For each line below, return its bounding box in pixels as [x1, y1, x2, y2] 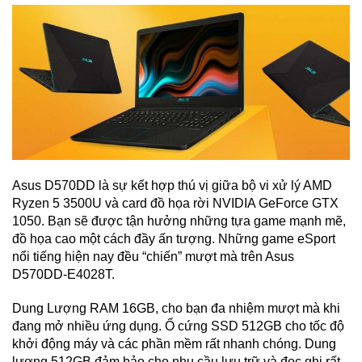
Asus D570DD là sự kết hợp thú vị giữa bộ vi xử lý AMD [12, 178, 332, 192]
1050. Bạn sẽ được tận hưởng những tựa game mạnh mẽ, [12, 213, 346, 228]
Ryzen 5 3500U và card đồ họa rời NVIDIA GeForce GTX [12, 196, 339, 210]
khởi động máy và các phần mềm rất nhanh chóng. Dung [12, 337, 336, 351]
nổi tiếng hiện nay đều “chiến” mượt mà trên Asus [12, 249, 294, 263]
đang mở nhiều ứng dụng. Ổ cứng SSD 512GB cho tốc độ [12, 319, 344, 334]
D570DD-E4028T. [12, 267, 115, 281]
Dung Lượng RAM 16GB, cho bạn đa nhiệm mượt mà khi [12, 301, 340, 316]
